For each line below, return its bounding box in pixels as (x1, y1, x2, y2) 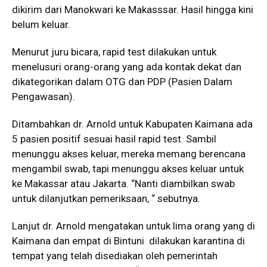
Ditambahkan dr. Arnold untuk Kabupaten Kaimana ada (12, 118, 253, 131)
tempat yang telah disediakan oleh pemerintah (12, 250, 218, 262)
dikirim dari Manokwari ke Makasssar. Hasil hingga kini (12, 4, 253, 16)
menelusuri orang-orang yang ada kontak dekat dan (12, 61, 241, 73)
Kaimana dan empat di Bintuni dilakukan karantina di (12, 235, 245, 247)
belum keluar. (12, 18, 70, 31)
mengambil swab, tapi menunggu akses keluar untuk (12, 163, 244, 175)
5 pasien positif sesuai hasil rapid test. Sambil (12, 133, 216, 145)
